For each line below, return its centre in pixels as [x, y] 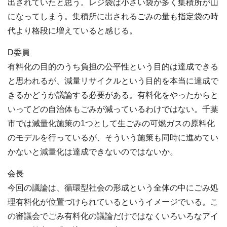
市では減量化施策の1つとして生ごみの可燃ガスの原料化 [111, 124]
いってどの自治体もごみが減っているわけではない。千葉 [113, 109]
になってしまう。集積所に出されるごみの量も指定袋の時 [113, 17]
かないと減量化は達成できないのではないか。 [93, 152]
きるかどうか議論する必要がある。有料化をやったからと [113, 95]
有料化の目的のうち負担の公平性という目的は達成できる [113, 67]
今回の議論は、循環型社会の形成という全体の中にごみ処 [113, 188]
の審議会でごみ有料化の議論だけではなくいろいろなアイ [113, 216]
